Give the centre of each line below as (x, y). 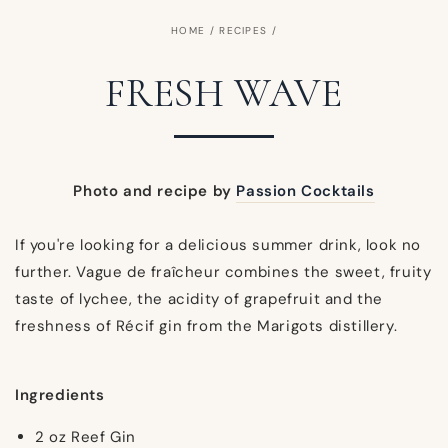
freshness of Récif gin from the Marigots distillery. (206, 325)
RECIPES (243, 31)
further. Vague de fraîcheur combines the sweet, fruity (223, 271)
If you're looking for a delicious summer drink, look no (218, 244)
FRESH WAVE (224, 93)
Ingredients (62, 394)
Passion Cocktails (305, 190)
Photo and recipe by (152, 190)
